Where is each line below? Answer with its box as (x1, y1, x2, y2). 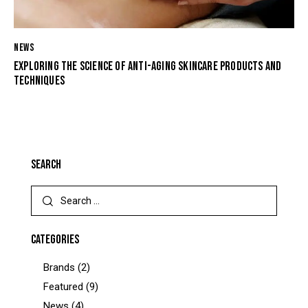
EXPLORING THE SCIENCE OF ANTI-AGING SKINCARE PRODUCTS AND (14, 58, 282, 74)
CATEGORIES (31, 232, 79, 247)
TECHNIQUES (14, 73, 65, 88)
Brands (43, 261, 75, 274)
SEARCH (31, 157, 61, 172)
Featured (43, 280, 83, 294)
